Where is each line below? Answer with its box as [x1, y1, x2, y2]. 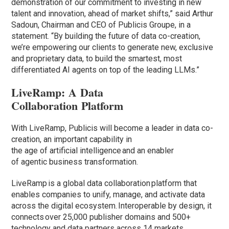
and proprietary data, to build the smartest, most [11, 54, 182, 64]
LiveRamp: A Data [11, 84, 104, 101]
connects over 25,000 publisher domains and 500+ [11, 212, 191, 222]
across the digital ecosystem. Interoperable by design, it [11, 201, 212, 211]
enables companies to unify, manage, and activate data [11, 190, 205, 200]
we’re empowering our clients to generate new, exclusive [11, 42, 214, 53]
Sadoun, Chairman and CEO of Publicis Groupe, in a [11, 20, 191, 30]
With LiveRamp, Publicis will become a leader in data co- [11, 123, 214, 133]
